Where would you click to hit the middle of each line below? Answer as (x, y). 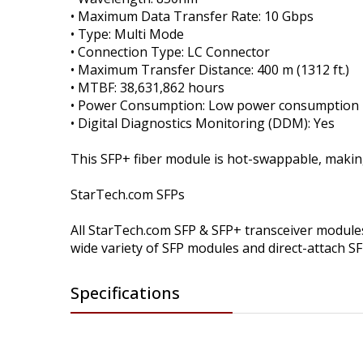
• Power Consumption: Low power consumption (215, 105)
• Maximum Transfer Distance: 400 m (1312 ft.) (210, 69)
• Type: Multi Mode (127, 34)
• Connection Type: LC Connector (170, 51)
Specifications (125, 293)
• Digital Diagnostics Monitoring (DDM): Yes (203, 123)
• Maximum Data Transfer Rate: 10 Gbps (192, 16)
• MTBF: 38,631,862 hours (147, 87)
